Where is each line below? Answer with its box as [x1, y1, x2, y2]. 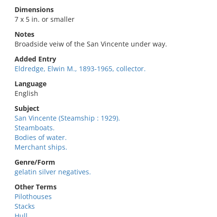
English [15, 89, 38, 98]
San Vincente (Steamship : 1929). [15, 113, 120, 123]
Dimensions [15, 5, 54, 14]
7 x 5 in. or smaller [15, 15, 75, 24]
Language [15, 79, 46, 88]
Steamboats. [15, 123, 55, 132]
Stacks [15, 201, 35, 211]
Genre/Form [15, 157, 55, 167]
